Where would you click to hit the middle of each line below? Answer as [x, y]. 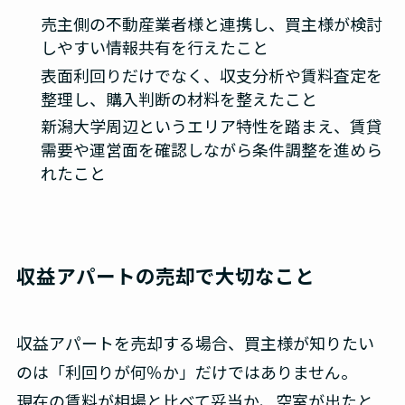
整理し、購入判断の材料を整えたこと [179, 98]
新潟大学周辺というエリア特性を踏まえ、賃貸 [211, 126]
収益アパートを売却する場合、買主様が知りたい [195, 343]
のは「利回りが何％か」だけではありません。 [186, 372]
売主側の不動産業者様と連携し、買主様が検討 [211, 24]
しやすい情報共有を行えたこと [154, 47]
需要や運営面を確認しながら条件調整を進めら [211, 150]
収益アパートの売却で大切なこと [165, 276]
